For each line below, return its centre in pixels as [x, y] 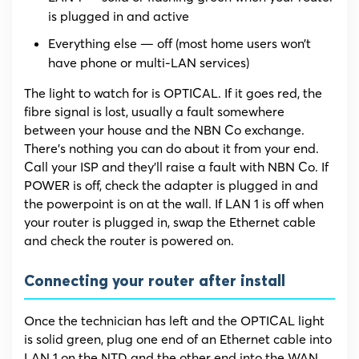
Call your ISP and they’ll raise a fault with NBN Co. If [176, 167]
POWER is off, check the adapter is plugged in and [171, 186]
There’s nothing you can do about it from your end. [171, 149]
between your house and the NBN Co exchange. [164, 130]
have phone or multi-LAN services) [149, 63]
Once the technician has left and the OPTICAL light [174, 321]
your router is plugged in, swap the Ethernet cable [170, 222]
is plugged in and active [119, 16]
